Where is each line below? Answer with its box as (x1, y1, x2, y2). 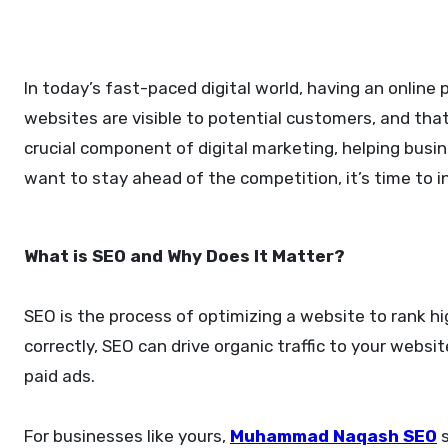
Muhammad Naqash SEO (230, 426, 437, 446)
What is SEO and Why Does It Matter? (24, 246, 345, 266)
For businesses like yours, (24, 426, 230, 446)
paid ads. (24, 366, 95, 386)
